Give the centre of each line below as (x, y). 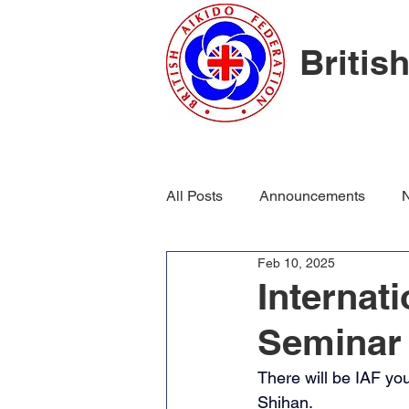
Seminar (330, 342)
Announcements (312, 196)
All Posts (194, 196)
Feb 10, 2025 (296, 262)
